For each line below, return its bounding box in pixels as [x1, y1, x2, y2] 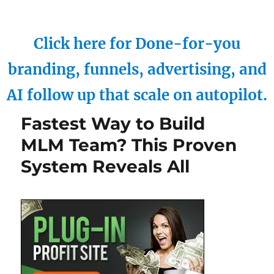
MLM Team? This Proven [21, 135, 237, 155]
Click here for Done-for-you [34, 34, 240, 53]
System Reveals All [21, 156, 190, 177]
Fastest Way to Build [21, 113, 206, 134]
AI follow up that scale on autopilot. [7, 86, 267, 105]
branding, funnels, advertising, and [7, 60, 267, 79]
